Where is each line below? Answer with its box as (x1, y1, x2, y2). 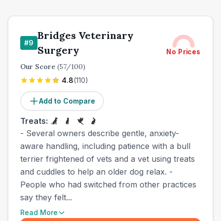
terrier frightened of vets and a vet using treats (20, 154, 195, 164)
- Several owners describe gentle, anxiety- (20, 128, 179, 138)
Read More (20, 208, 58, 217)
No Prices (166, 47, 201, 56)
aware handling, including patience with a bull (20, 141, 190, 151)
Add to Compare (39, 97, 95, 105)
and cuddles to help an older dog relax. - (20, 167, 173, 177)
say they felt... (20, 192, 72, 202)
